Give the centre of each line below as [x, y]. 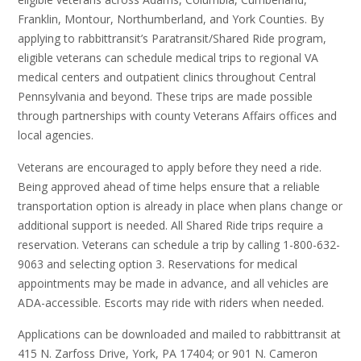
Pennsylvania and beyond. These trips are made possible [165, 97]
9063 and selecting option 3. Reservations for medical [158, 263]
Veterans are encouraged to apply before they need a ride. [170, 167]
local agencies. [56, 135]
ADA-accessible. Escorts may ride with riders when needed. [171, 302]
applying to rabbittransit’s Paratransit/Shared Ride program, [172, 39]
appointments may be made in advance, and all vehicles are [173, 283]
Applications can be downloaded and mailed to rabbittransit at [179, 334]
